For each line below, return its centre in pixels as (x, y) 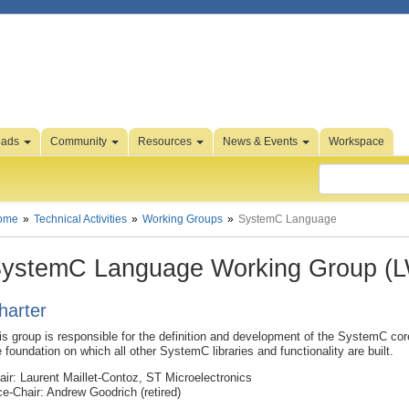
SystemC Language (288, 219)
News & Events (262, 142)
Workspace (357, 142)
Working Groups (183, 219)
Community (80, 142)
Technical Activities (80, 219)
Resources (166, 142)
